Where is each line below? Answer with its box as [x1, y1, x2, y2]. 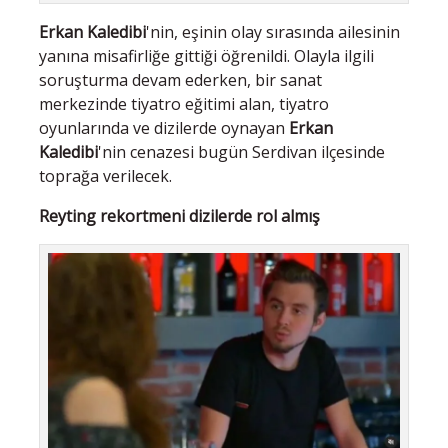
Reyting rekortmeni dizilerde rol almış [39, 204, 320, 227]
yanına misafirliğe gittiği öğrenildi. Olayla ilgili [39, 44, 374, 67]
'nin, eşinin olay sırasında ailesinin [146, 20, 400, 43]
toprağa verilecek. [39, 164, 172, 187]
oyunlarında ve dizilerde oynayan [39, 116, 289, 139]
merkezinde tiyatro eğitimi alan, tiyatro [39, 92, 329, 115]
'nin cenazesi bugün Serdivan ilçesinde [98, 140, 385, 163]
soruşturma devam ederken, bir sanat [39, 68, 322, 91]
